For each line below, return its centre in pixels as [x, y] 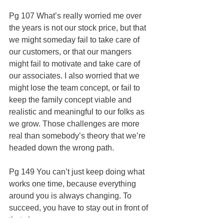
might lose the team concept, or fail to [75, 87]
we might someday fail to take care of [75, 39]
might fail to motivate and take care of [75, 63]
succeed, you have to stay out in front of [79, 207]
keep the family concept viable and [71, 99]
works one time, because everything [73, 183]
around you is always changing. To [71, 195]
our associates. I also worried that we [75, 75]
